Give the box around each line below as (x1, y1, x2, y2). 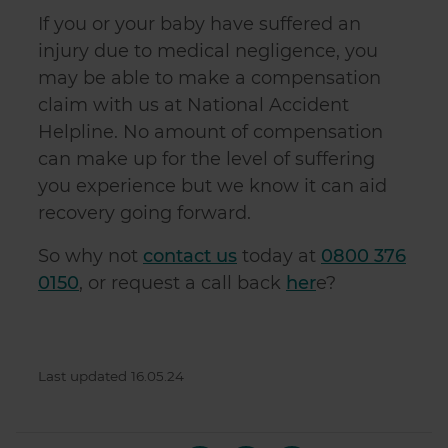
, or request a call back (79, 272, 286, 294)
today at (237, 245, 321, 267)
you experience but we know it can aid (38, 175, 387, 197)
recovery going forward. (38, 202, 256, 224)
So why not (38, 245, 143, 267)
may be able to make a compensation (38, 67, 381, 89)
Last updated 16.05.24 (38, 368, 184, 385)
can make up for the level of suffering (38, 148, 375, 170)
